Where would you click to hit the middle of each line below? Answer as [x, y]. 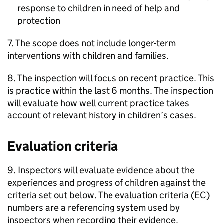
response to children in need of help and [99, 8]
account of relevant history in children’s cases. [102, 115]
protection [39, 21]
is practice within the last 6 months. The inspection [110, 90]
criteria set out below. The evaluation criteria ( [101, 195]
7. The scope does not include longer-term [92, 43]
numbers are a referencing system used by [94, 207]
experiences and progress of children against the [107, 182]
